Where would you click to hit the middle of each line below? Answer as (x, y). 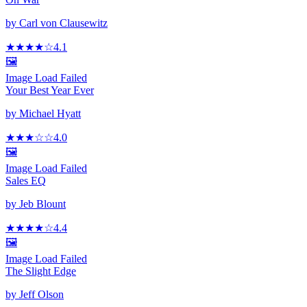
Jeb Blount (42, 204)
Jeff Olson (41, 295)
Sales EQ (26, 181)
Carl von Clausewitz (63, 23)
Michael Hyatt (50, 114)
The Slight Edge (41, 271)
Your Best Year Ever (50, 90)
